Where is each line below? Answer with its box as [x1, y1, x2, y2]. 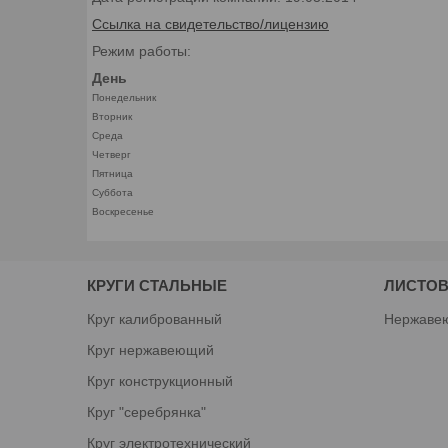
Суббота [92, 186, 133, 198]
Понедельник [92, 91, 156, 103]
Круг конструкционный [87, 372, 234, 389]
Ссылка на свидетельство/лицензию [92, 15, 329, 32]
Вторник [92, 110, 132, 122]
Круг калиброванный [87, 310, 223, 327]
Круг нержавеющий [87, 341, 215, 358]
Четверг [92, 148, 131, 160]
